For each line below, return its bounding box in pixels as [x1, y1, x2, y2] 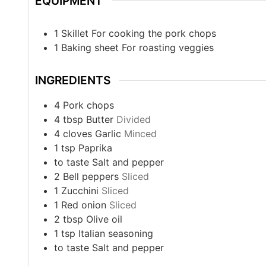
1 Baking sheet [54, 42, 122, 54]
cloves [63, 127, 92, 140]
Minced [124, 127, 157, 140]
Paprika [78, 141, 112, 154]
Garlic [95, 127, 121, 140]
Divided [116, 113, 151, 125]
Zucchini [61, 184, 99, 197]
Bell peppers [63, 170, 119, 182]
